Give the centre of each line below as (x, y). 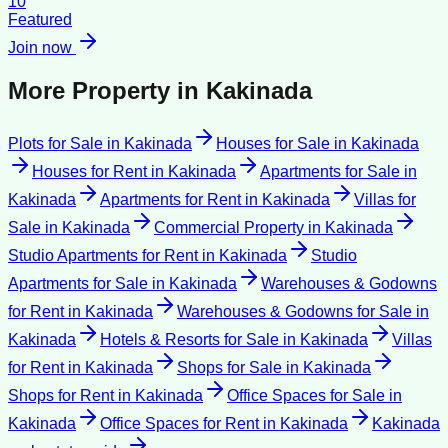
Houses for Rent (89, 172)
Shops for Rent (61, 396)
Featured (40, 20)
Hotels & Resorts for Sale (189, 340)
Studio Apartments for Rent (103, 256)
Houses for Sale (273, 144)
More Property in (107, 91)
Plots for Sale (55, 144)
